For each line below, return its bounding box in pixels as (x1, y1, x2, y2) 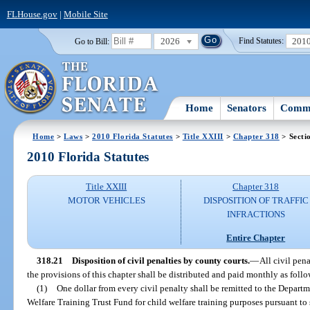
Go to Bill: (74, 37, 109, 46)
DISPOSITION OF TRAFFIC (203, 195, 309, 206)
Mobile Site (63, 8, 108, 19)
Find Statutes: (239, 37, 284, 46)
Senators (227, 102, 267, 113)
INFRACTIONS (226, 209, 285, 220)
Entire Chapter (226, 232, 286, 243)
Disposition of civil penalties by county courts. (71, 255, 250, 266)
